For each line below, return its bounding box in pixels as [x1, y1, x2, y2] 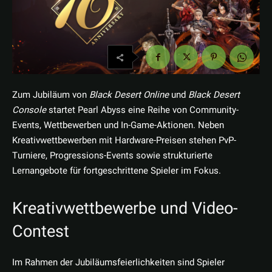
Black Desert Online [89, 88, 169, 102]
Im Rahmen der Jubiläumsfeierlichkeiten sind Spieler [12, 256, 225, 270]
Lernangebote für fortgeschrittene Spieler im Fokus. [12, 164, 221, 178]
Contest [12, 222, 69, 242]
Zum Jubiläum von [12, 88, 89, 102]
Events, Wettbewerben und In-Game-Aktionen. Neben [12, 118, 224, 132]
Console [12, 103, 46, 117]
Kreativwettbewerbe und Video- [12, 199, 237, 219]
